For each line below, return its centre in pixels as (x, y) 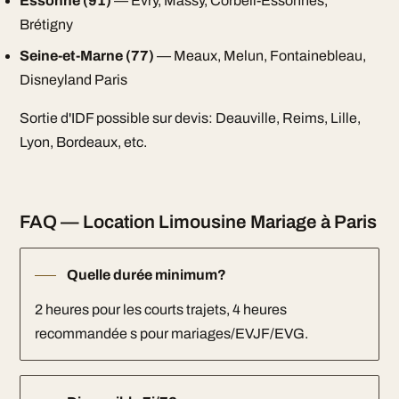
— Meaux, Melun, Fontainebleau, (260, 56)
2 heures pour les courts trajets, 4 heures (160, 309)
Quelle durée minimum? (146, 275)
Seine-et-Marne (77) (86, 56)
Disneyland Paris (73, 80)
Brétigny (46, 24)
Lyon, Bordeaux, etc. (83, 142)
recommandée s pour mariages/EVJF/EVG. (171, 334)
